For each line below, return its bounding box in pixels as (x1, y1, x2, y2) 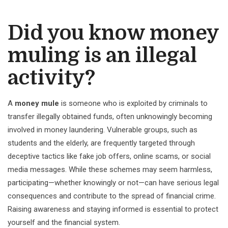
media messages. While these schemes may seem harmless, (8, 165, 212, 174)
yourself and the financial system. (8, 218, 120, 227)
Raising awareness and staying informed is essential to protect (8, 205, 218, 214)
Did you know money (8, 21, 219, 45)
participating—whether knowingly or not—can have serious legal (8, 178, 219, 187)
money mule (15, 99, 59, 108)
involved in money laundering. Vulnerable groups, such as (8, 125, 197, 134)
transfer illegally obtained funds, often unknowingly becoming (8, 112, 212, 121)
